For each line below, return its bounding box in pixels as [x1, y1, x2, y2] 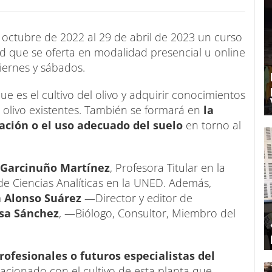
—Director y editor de [81, 190, 192, 205]
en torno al [186, 117, 241, 132]
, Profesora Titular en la [110, 160, 225, 175]
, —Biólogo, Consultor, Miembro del [59, 205, 236, 220]
